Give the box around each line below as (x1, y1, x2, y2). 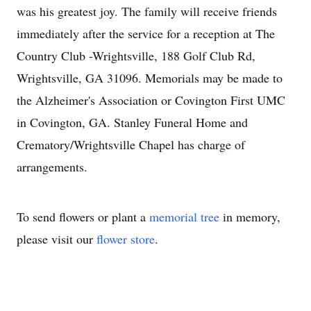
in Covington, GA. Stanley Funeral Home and (17, 114, 248, 131)
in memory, (219, 208, 280, 225)
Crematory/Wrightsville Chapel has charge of (17, 136, 245, 153)
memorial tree (149, 208, 219, 225)
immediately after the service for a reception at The (17, 25, 275, 42)
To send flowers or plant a (17, 208, 149, 225)
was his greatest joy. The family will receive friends (17, 3, 277, 19)
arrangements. (17, 158, 87, 175)
